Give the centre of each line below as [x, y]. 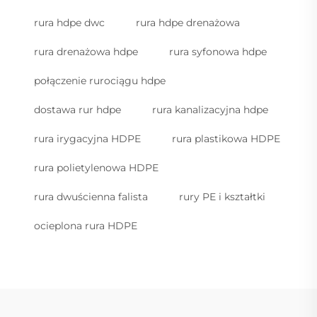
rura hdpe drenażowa [188, 22]
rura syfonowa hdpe [218, 51]
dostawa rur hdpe [77, 109]
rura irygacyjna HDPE [87, 138]
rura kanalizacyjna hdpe [210, 109]
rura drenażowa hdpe [86, 51]
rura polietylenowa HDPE [96, 167]
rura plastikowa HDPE [226, 138]
